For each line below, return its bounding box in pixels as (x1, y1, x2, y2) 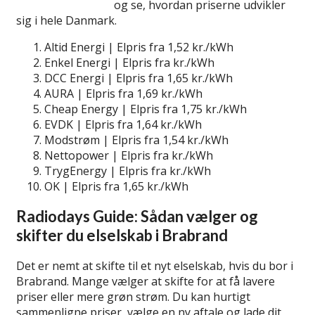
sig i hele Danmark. (16, 13, 117, 29)
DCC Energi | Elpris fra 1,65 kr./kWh (44, 70, 233, 86)
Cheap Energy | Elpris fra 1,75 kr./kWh (44, 101, 247, 117)
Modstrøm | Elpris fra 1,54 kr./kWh (44, 132, 229, 148)
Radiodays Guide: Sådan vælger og (16, 207, 258, 226)
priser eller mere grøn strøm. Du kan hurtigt (16, 288, 250, 304)
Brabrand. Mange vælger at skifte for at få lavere (16, 273, 275, 289)
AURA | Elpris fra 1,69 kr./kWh (44, 86, 202, 102)
